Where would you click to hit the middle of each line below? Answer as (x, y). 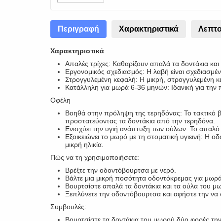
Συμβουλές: (68, 207)
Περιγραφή (78, 29)
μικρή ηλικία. (84, 145)
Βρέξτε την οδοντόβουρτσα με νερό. (121, 170)
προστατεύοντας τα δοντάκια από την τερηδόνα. (140, 121)
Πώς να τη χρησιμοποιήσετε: (95, 157)
